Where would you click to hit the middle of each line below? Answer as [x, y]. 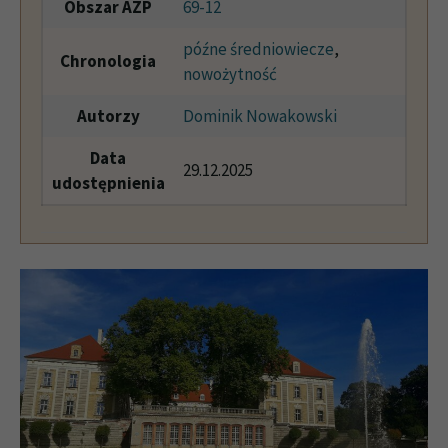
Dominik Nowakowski [259, 116]
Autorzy [108, 116]
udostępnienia [108, 183]
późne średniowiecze [258, 49]
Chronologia [108, 61]
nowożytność [229, 74]
